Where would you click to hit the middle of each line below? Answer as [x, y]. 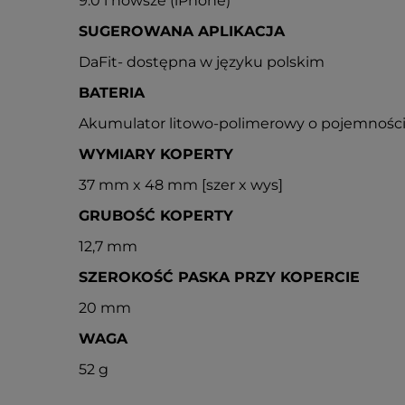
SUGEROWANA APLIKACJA [182, 31]
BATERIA [112, 93]
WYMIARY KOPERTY [156, 154]
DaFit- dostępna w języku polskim [202, 62]
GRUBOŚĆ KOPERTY [156, 216]
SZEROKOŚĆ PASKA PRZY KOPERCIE [219, 277]
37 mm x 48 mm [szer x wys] [181, 185]
